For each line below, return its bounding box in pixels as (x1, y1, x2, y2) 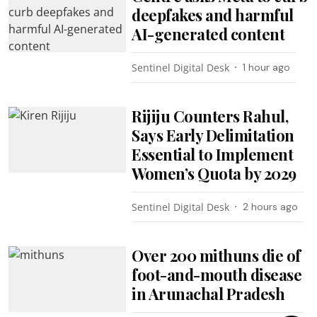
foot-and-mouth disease (132, 263, 302, 285)
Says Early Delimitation (132, 124, 294, 146)
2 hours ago (243, 200, 299, 213)
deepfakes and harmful (132, 4, 294, 25)
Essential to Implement (132, 143, 294, 165)
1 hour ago (243, 60, 291, 74)
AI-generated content (132, 23, 285, 45)
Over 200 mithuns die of (132, 244, 301, 266)
